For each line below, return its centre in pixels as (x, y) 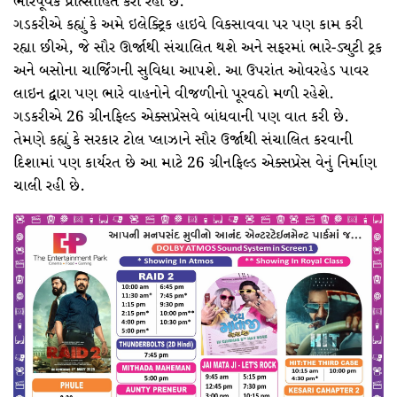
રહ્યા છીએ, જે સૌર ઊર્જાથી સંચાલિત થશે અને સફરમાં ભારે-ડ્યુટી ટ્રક (198, 48)
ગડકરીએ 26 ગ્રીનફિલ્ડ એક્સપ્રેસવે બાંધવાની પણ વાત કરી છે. (181, 117)
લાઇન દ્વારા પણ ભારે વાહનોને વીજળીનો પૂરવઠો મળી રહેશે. (173, 94)
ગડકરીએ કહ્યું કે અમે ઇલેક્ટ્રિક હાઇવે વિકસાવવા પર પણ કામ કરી (188, 25)
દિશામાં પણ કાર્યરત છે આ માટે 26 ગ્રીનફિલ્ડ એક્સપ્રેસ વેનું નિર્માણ (195, 163)
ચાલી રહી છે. (49, 186)
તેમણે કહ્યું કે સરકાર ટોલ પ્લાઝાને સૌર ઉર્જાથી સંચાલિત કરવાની (183, 140)
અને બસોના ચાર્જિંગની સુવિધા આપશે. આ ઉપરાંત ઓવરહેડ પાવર (191, 71)
